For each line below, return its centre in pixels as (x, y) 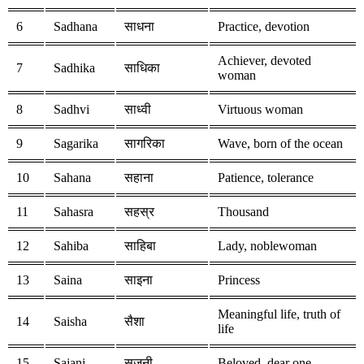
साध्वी (138, 110)
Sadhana (76, 27)
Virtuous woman (260, 110)
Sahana (72, 178)
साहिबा (140, 246)
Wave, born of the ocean (280, 144)
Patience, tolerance (266, 178)
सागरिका (145, 144)
